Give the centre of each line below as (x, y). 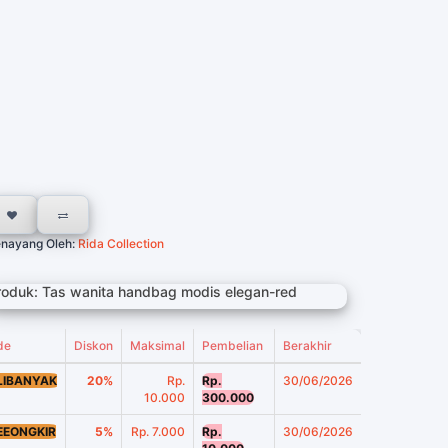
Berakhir (307, 345)
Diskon (93, 345)
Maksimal (157, 345)
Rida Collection (119, 243)
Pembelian (232, 345)
